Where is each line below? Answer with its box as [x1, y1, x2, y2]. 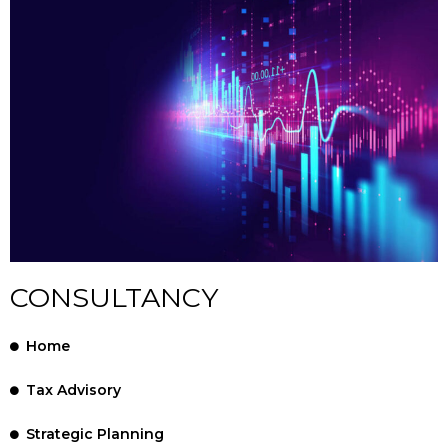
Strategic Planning [26, 425, 165, 444]
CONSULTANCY [10, 281, 219, 315]
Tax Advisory [26, 381, 122, 400]
